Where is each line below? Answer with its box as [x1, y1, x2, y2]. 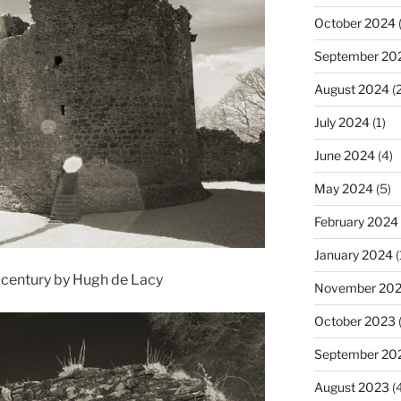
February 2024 [313, 214, 398, 230]
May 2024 [313, 181, 373, 197]
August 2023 [313, 380, 389, 396]
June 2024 [313, 148, 375, 164]
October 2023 [313, 313, 396, 329]
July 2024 [313, 115, 370, 131]
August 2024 [313, 81, 389, 98]
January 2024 [313, 247, 393, 263]
